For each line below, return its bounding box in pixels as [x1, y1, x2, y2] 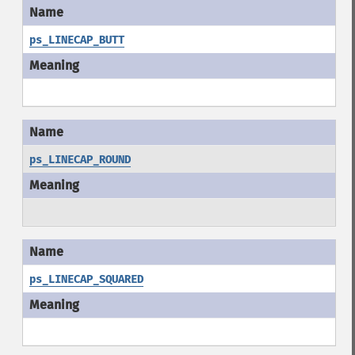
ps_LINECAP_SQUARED [29, 273, 143, 286]
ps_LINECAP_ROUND [29, 153, 131, 166]
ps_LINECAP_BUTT [29, 33, 124, 47]
